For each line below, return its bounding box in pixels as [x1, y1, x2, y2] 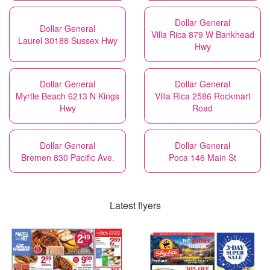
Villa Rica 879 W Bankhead [151, 28, 254, 40]
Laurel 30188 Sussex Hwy [17, 34, 118, 46]
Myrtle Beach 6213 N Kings [16, 90, 119, 102]
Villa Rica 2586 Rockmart [154, 90, 251, 102]
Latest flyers [109, 198, 161, 212]
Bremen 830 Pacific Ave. [20, 151, 115, 163]
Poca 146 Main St [169, 151, 236, 163]
